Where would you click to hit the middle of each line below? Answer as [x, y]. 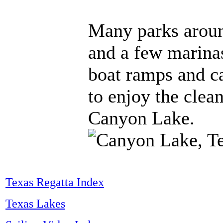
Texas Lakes [35, 204]
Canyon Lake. [141, 118]
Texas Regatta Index [55, 182]
